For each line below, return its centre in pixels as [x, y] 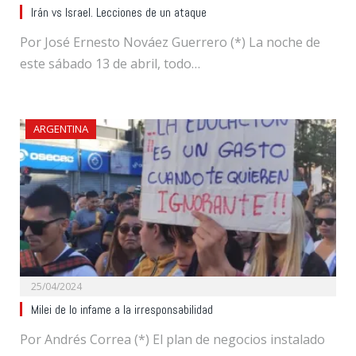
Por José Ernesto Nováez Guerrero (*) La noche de [170, 42]
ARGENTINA [61, 128]
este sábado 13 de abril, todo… [110, 63]
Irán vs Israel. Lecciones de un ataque [119, 12]
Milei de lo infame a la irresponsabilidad [122, 310]
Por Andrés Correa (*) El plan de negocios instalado [172, 339]
